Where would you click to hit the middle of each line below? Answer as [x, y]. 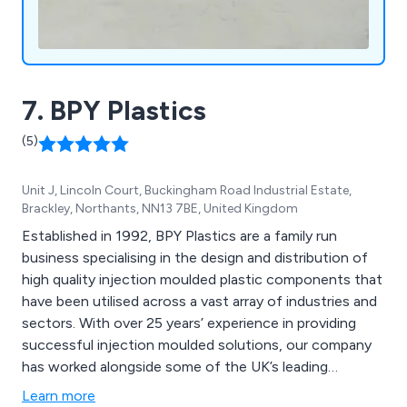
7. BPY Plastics [114, 110]
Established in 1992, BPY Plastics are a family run [179, 235]
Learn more [59, 395]
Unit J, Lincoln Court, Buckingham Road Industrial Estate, [187, 190]
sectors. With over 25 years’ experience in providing [50, 323]
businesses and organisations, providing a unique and [194, 388]
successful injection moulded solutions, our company [197, 344]
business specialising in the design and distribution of [195, 257]
